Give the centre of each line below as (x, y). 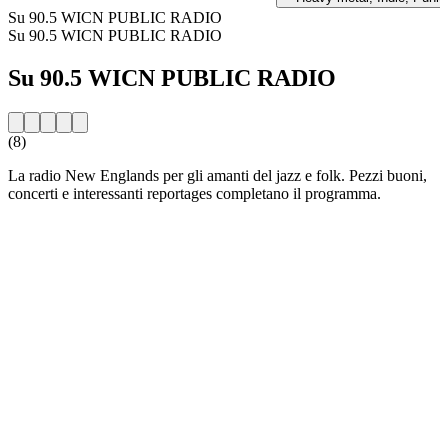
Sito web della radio (71, 227)
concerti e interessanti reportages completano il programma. (194, 193)
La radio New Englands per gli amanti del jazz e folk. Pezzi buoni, (217, 175)
